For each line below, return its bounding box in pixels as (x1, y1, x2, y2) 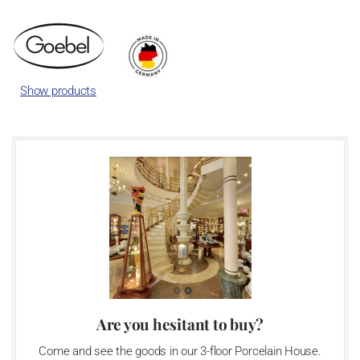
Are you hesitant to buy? (96, 313, 264, 334)
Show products (19, 83, 96, 98)
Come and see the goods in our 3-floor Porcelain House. (39, 343, 321, 358)
